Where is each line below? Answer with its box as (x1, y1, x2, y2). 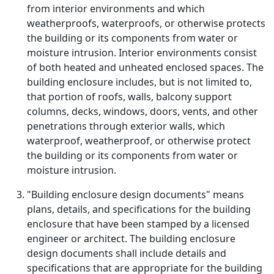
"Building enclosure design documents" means (27, 188, 244, 201)
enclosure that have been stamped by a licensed (27, 217, 250, 231)
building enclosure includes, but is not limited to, (27, 75, 252, 89)
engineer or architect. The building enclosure (27, 232, 235, 245)
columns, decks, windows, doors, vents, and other (27, 105, 258, 118)
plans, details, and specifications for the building (27, 202, 251, 216)
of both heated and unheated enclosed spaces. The (27, 61, 264, 74)
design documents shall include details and (27, 246, 226, 260)
